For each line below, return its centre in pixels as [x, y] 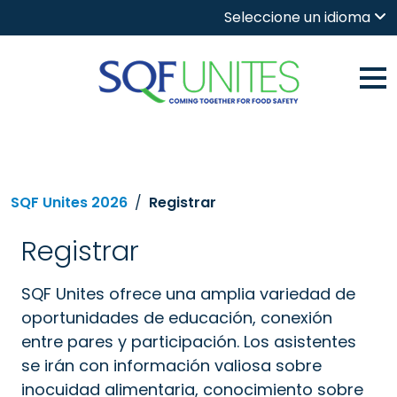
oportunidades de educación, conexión [177, 318]
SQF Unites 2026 [69, 202]
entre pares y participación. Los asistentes [189, 342]
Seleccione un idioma [297, 17]
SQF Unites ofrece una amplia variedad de [188, 294]
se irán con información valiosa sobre [171, 366]
